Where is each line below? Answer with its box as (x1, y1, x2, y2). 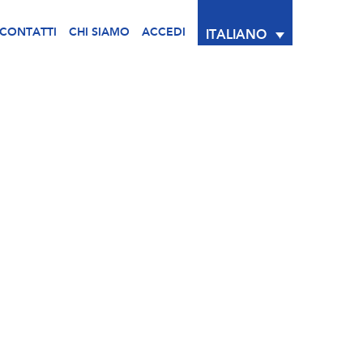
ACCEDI (142, 25, 186, 39)
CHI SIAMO (69, 25, 130, 39)
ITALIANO (206, 27, 267, 43)
